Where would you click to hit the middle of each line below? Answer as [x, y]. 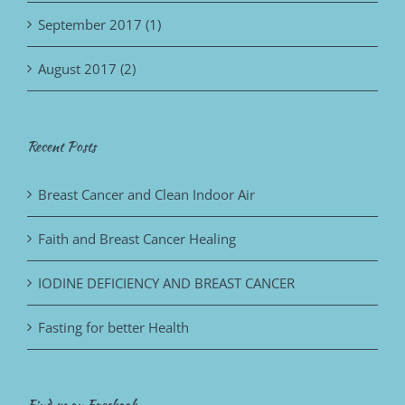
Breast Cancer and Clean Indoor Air [146, 194]
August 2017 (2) [87, 68]
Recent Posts [61, 146]
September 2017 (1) [99, 24]
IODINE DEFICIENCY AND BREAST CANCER [166, 283]
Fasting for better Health [113, 327]
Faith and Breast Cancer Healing [137, 238]
